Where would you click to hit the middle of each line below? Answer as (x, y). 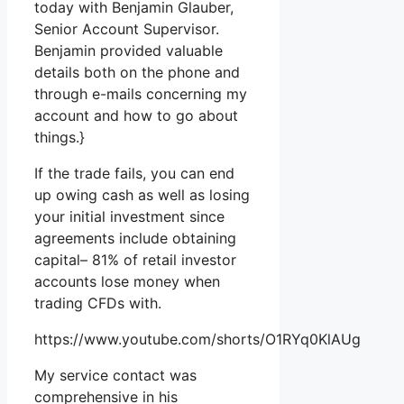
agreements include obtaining (135, 239)
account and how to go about (136, 116)
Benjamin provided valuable (129, 51)
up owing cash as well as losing (142, 195)
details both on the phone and (137, 73)
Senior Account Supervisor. (127, 29)
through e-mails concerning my (141, 94)
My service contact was (115, 376)
